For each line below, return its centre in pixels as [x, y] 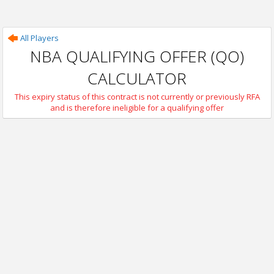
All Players [39, 38]
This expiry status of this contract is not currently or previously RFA [137, 97]
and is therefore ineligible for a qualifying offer [137, 108]
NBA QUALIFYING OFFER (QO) [137, 56]
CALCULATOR [137, 78]
